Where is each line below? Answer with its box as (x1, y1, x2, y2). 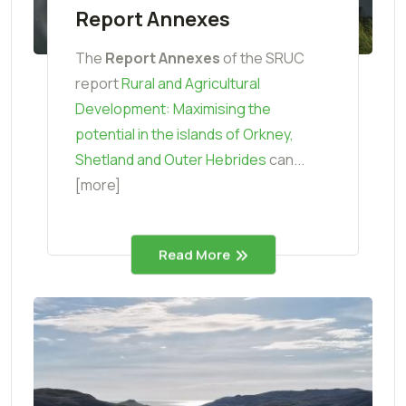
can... (266, 150, 304, 170)
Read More (158, 245, 230, 265)
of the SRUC (223, 48, 304, 69)
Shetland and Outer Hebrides (75, 150, 266, 170)
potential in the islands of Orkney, (75, 124, 294, 145)
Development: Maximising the (75, 99, 271, 120)
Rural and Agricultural (121, 73, 260, 94)
